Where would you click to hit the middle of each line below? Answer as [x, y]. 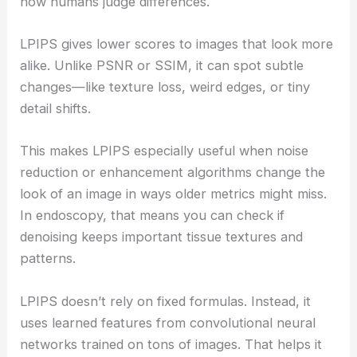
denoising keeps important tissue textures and [162, 237]
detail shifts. [56, 109]
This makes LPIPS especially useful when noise [165, 151]
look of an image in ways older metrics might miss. [174, 194]
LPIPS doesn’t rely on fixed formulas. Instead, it [166, 301]
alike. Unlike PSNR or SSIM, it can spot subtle [162, 66]
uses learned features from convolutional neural [168, 322]
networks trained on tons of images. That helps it [171, 344]
